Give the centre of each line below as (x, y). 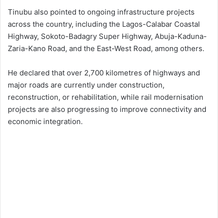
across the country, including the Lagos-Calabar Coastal (104, 24)
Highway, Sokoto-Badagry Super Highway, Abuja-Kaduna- (107, 36)
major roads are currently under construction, (86, 85)
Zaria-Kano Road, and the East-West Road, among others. (106, 49)
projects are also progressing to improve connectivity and (107, 109)
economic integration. (45, 122)
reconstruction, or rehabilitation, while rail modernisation (106, 97)
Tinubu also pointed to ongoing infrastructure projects (101, 12)
